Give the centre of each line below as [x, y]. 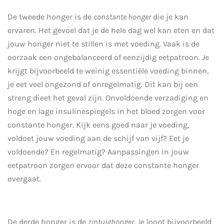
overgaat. [24, 178]
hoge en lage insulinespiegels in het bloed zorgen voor [106, 111]
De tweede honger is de [50, 16]
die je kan [170, 16]
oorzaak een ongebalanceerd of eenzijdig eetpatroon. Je [108, 57]
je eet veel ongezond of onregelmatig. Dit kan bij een [103, 84]
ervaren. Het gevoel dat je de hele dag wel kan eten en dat [111, 30]
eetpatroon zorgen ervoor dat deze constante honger [103, 165]
